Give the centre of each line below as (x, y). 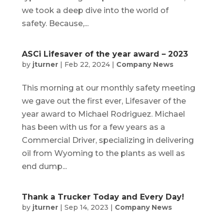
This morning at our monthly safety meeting (108, 88)
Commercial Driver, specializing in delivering (108, 140)
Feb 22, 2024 (87, 64)
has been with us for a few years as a (93, 127)
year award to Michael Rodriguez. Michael (103, 114)
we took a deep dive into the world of (95, 10)
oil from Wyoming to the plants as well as (103, 153)
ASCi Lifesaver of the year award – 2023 (105, 54)
